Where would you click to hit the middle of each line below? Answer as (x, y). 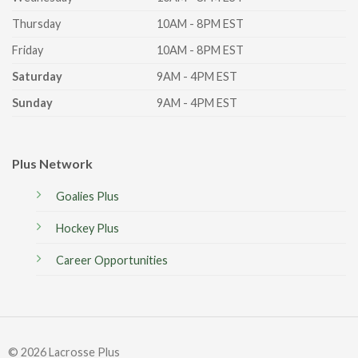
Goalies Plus (88, 197)
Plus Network (52, 164)
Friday (28, 50)
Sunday (32, 103)
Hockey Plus (88, 229)
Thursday (36, 24)
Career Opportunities (112, 261)
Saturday (37, 77)
